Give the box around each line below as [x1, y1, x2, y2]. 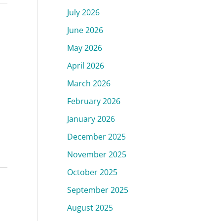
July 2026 [67, 6, 100, 18]
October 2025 [67, 166, 117, 178]
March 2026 [67, 77, 110, 89]
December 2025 [67, 131, 126, 142]
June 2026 [67, 24, 103, 36]
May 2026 [67, 42, 102, 53]
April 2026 [67, 60, 104, 71]
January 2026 [67, 113, 115, 124]
